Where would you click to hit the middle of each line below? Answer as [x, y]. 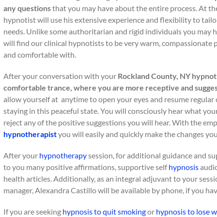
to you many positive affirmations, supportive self [86, 167]
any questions [27, 8]
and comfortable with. [40, 54]
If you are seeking [33, 211]
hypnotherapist [30, 134]
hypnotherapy [63, 155]
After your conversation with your [61, 76]
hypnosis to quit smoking [104, 211]
